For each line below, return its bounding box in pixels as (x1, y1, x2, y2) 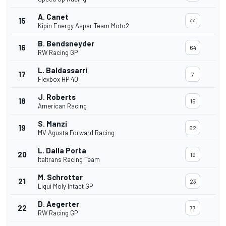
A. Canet (38, 12, 69, 22)
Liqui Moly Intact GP (38, 182, 93, 191)
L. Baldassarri (38, 66, 87, 75)
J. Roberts (38, 92, 76, 102)
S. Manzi (38, 119, 67, 129)
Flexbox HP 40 (38, 75, 78, 84)
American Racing (38, 102, 87, 110)
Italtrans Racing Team (38, 155, 100, 164)
